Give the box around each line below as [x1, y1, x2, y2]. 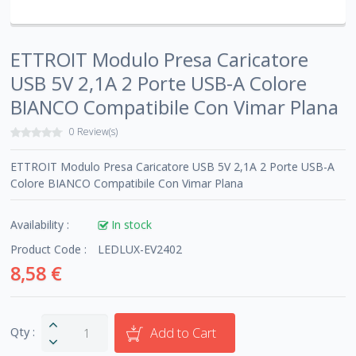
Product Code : [10, 242, 87, 257]
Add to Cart [149, 324, 216, 342]
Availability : [10, 217, 70, 233]
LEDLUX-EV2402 [98, 242, 183, 257]
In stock [111, 217, 153, 233]
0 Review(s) [69, 125, 118, 139]
